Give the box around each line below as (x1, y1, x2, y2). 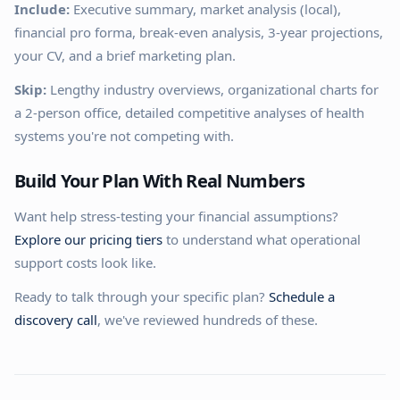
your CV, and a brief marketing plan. (14, 46, 236, 64)
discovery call (14, 311, 97, 329)
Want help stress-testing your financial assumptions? (14, 207, 338, 225)
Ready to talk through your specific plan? (14, 287, 269, 305)
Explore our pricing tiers (14, 230, 162, 248)
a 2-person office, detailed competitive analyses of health (14, 104, 364, 121)
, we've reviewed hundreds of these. (97, 311, 318, 329)
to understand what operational (162, 230, 361, 248)
